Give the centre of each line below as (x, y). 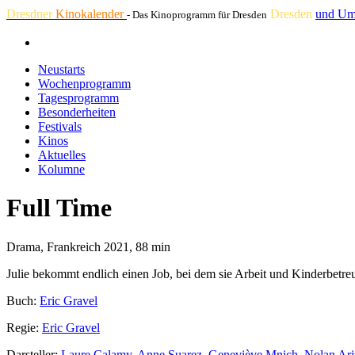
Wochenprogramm (84, 84)
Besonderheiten (77, 112)
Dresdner (31, 14)
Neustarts (61, 69)
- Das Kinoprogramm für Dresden (197, 15)
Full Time (59, 208)
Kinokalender (91, 14)
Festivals (60, 126)
